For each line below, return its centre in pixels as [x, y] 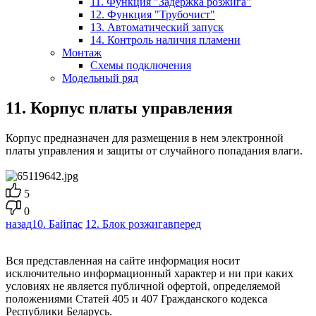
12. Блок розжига [127, 224]
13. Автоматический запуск [157, 27]
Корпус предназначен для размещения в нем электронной [145, 138]
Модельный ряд [100, 78]
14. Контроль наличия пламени [165, 39]
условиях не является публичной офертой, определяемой [143, 286]
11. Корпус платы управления [119, 108]
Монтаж [82, 52]
